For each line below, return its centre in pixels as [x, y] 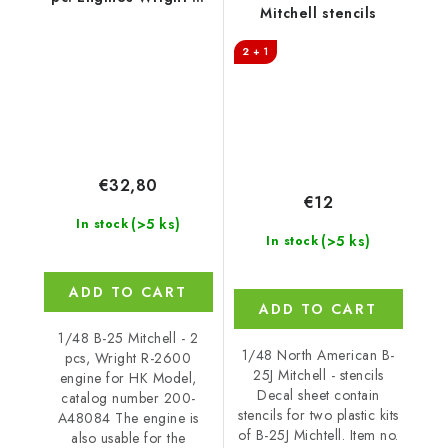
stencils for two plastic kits [318, 415]
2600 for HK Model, [128, 18]
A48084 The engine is [128, 418]
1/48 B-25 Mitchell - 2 [128, 338]
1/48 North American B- [318, 355]
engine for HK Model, [128, 378]
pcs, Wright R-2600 [128, 358]
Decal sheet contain [318, 395]
